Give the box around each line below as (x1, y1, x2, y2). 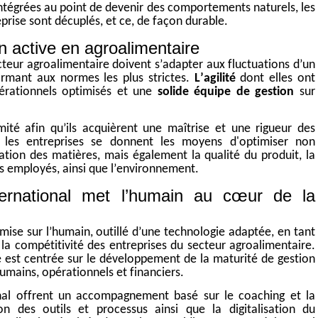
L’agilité (194, 72, 236, 86)
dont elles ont (235, 72, 316, 86)
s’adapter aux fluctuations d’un (151, 58, 316, 72)
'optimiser (236, 136, 288, 150)
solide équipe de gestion (157, 85, 295, 99)
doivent (112, 58, 152, 72)
